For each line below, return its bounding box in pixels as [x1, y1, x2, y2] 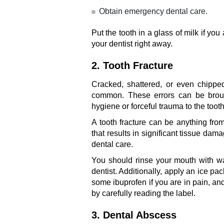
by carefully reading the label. [91, 188, 195, 197]
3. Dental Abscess [91, 209, 176, 220]
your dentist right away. [91, 39, 172, 48]
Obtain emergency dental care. [99, 6, 207, 15]
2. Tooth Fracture [91, 59, 173, 71]
